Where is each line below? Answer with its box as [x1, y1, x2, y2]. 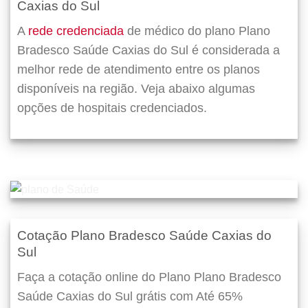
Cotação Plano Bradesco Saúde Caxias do [17, 228, 272, 243]
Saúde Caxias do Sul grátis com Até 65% [17, 289, 243, 303]
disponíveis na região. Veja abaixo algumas [17, 82, 255, 96]
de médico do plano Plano [124, 24, 270, 38]
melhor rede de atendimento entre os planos [17, 63, 260, 77]
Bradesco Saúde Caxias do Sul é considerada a [17, 43, 280, 58]
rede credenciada [28, 24, 124, 38]
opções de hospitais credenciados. [17, 101, 207, 115]
